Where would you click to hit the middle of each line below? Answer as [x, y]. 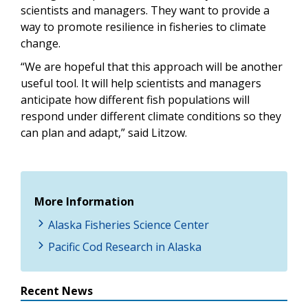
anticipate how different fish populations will [135, 100]
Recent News [57, 291]
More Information [84, 202]
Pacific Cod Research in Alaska [125, 247]
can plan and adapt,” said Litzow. [104, 133]
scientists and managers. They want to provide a [145, 11]
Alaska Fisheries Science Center [129, 225]
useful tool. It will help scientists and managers [141, 84]
